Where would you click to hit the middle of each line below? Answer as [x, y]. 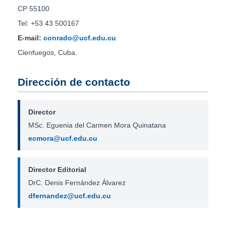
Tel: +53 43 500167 [48, 23]
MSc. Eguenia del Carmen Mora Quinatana [97, 125]
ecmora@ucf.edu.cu [63, 138]
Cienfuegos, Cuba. [47, 52]
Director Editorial [57, 169]
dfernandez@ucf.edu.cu [70, 195]
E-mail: [30, 38]
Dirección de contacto [74, 82]
